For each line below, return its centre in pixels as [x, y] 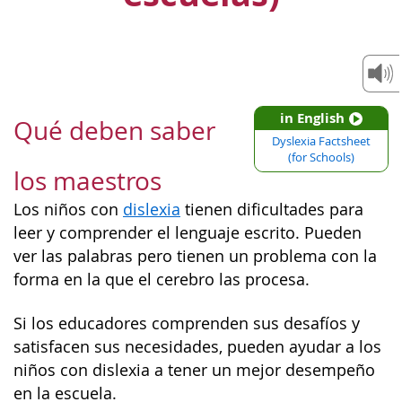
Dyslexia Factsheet [321, 141]
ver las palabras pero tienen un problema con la [195, 256]
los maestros [87, 181]
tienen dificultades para [272, 210]
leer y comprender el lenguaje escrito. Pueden [188, 233]
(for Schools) [321, 157]
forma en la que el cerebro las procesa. [162, 280]
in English [312, 118]
